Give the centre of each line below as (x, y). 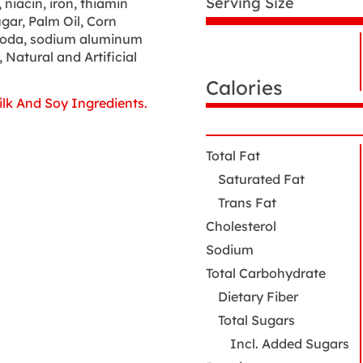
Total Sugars (256, 320)
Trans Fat (247, 203)
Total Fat (233, 156)
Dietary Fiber (258, 297)
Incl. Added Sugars (290, 344)
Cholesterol (241, 226)
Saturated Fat (261, 179)
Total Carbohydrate (266, 273)
